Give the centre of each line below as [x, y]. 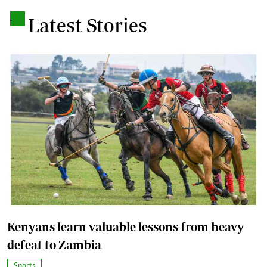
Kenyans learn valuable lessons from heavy [125, 226]
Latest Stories [88, 25]
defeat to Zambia [54, 244]
